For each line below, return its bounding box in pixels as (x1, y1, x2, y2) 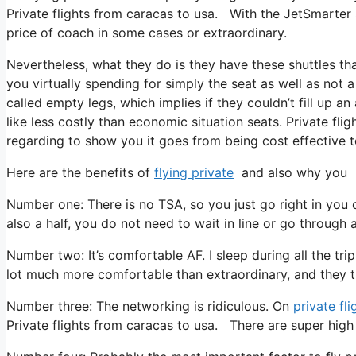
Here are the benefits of (6, 164, 154, 180)
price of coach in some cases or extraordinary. (6, 24, 287, 41)
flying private (154, 164, 234, 180)
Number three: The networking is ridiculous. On (6, 297, 293, 314)
